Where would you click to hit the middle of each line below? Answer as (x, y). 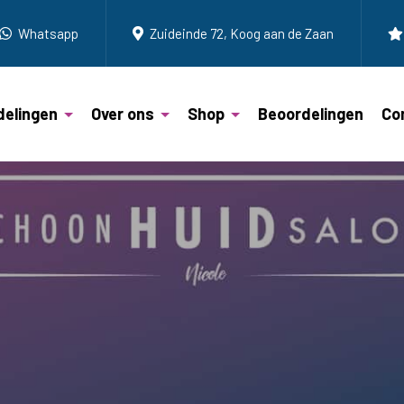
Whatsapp (48, 33)
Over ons (123, 114)
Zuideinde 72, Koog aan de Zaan (241, 33)
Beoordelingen (311, 114)
